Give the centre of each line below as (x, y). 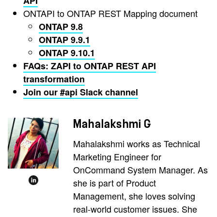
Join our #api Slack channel (81, 92)
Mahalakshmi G (112, 124)
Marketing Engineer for (117, 157)
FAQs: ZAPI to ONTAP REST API (90, 66)
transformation (54, 79)
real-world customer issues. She (135, 209)
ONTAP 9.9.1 (64, 40)
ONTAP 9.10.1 (67, 53)
